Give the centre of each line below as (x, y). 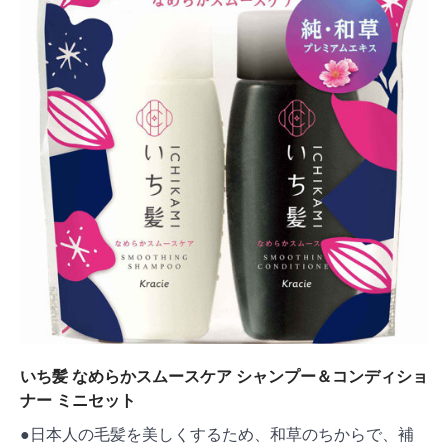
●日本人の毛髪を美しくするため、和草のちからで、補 (217, 433)
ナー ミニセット (78, 399)
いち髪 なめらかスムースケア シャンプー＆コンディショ (224, 375)
